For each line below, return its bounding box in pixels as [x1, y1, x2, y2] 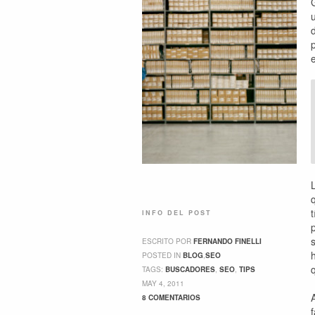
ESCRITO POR [142, 236, 193, 246]
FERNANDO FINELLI [193, 236, 262, 246]
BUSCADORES [165, 264, 215, 274]
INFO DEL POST [142, 208, 212, 217]
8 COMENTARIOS [142, 292, 200, 302]
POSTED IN [142, 250, 183, 260]
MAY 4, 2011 [142, 278, 184, 288]
